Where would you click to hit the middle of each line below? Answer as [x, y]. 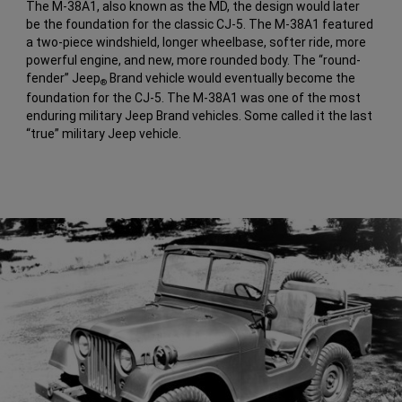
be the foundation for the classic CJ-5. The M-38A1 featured [200, 25]
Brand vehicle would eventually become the [232, 79]
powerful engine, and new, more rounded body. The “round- [194, 61]
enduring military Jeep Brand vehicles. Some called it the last [200, 116]
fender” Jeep [64, 79]
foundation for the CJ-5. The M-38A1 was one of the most [194, 98]
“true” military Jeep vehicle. [104, 134]
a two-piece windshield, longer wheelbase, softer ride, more [197, 43]
